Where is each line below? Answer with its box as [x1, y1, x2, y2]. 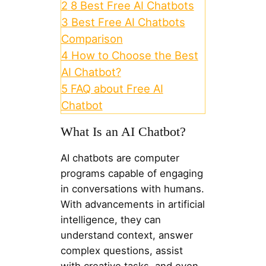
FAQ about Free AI [70, 82, 163, 96]
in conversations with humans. [60, 183, 204, 195]
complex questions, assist [60, 245, 183, 257]
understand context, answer [60, 229, 193, 242]
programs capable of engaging [60, 167, 203, 180]
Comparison [61, 32, 123, 46]
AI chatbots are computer [60, 152, 179, 164]
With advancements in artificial [60, 198, 205, 211]
